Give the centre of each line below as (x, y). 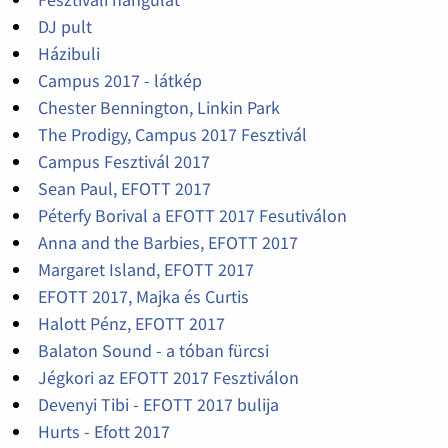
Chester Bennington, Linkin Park (158, 108)
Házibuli (68, 54)
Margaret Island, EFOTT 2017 (145, 270)
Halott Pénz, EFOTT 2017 (131, 324)
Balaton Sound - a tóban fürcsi (153, 351)
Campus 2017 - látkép (119, 81)
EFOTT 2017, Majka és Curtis (143, 297)
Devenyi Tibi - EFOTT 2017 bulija (158, 405)
